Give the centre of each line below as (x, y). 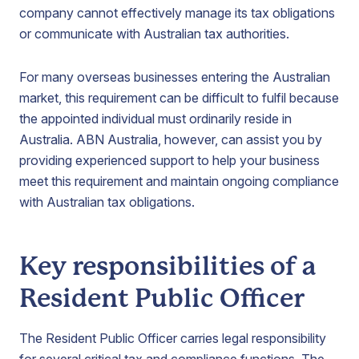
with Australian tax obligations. (109, 202)
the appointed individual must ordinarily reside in (155, 119)
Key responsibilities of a (168, 266)
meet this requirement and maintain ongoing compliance (179, 181)
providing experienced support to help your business (169, 160)
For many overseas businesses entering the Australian (175, 77)
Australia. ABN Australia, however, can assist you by (171, 139)
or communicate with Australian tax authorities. (156, 34)
